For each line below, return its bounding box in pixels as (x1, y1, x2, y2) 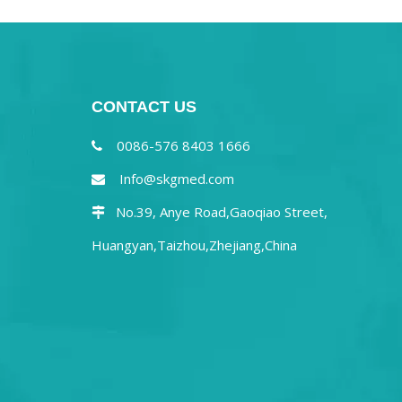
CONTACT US (92, 98, 197, 116)
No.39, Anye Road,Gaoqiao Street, (105, 203, 328, 221)
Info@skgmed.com (119, 170, 234, 188)
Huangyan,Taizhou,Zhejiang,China (92, 236, 297, 254)
